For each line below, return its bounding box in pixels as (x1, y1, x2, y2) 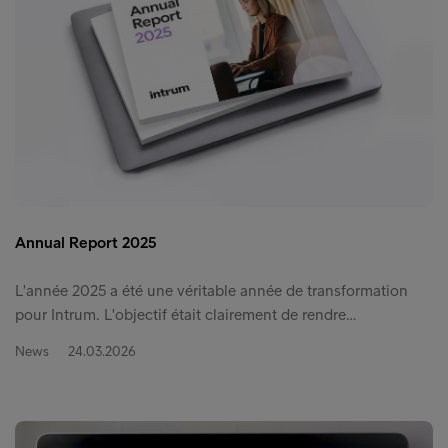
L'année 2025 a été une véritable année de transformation (15, 281, 408, 301)
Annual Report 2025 (15, 233, 157, 253)
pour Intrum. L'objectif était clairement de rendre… (15, 305, 356, 325)
